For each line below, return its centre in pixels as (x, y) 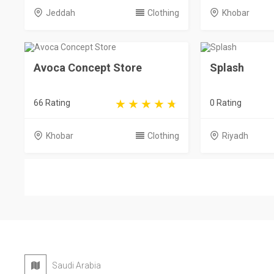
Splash (227, 67)
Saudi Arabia (74, 266)
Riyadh (235, 135)
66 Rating (52, 102)
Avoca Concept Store (88, 67)
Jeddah (61, 13)
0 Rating (225, 102)
